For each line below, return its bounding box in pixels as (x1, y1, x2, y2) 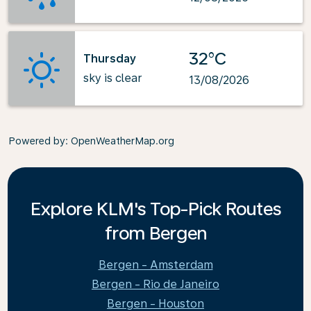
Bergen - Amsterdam (98, 258, 213, 271)
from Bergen (104, 222, 207, 244)
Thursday (83, 51, 136, 65)
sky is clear (83, 71, 142, 85)
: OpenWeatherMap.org (65, 135, 174, 146)
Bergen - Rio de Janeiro (92, 278, 219, 291)
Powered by (8, 135, 65, 146)
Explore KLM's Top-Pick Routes (30, 198, 281, 219)
